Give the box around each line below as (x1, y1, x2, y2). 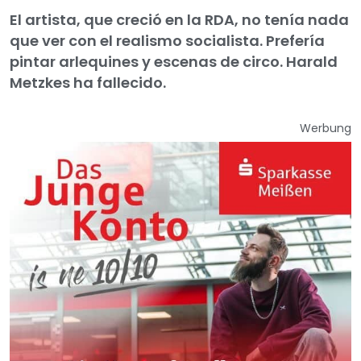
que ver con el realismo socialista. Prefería (10, 31, 325, 51)
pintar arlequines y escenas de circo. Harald (10, 52, 338, 72)
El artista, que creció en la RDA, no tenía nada (10, 10, 349, 30)
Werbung (300, 120, 351, 136)
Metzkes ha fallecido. (10, 73, 166, 93)
